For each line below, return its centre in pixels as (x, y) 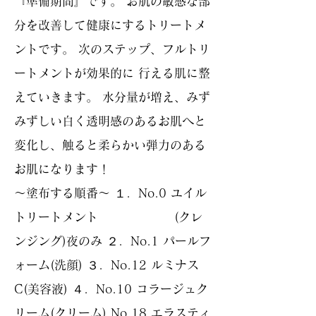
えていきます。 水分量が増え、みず (112, 97)
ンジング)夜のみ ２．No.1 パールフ (113, 241)
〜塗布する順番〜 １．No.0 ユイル (110, 193)
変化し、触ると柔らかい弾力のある (110, 145)
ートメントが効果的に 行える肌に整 (112, 73)
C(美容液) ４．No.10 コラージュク (111, 289)
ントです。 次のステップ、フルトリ (112, 49)
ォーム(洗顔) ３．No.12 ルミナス (107, 265)
